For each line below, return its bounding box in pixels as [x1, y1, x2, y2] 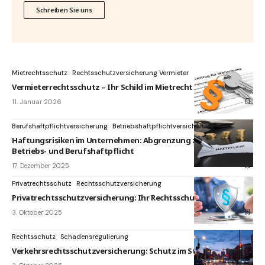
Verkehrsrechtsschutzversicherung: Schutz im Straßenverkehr [12, 245, 248, 256]
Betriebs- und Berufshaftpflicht [12, 145, 134, 156]
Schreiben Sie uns [36, 5, 92, 14]
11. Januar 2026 [12, 97, 62, 106]
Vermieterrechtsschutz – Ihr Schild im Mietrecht [12, 81, 193, 92]
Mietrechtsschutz [12, 68, 67, 77]
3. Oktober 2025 [12, 208, 62, 216]
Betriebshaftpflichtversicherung [112, 121, 214, 130]
